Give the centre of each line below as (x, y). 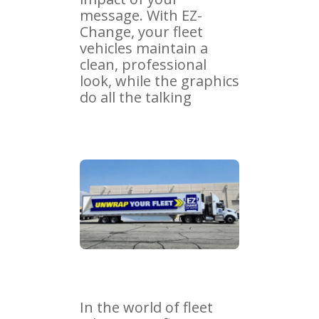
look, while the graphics (159, 80)
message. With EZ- (141, 15)
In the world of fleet (146, 307)
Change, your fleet (141, 31)
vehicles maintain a (144, 48)
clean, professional (143, 64)
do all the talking (136, 97)
